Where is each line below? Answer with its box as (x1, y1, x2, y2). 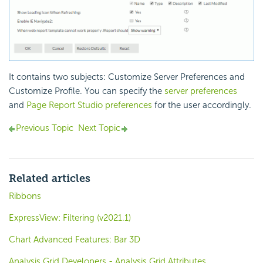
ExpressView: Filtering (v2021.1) (9, 213, 131, 224)
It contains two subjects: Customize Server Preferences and (9, 72, 245, 83)
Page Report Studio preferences (26, 100, 152, 111)
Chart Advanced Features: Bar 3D (9, 234, 140, 245)
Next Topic (78, 123, 120, 134)
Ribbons (9, 191, 41, 202)
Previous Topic (16, 123, 73, 134)
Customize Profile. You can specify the (9, 86, 164, 97)
